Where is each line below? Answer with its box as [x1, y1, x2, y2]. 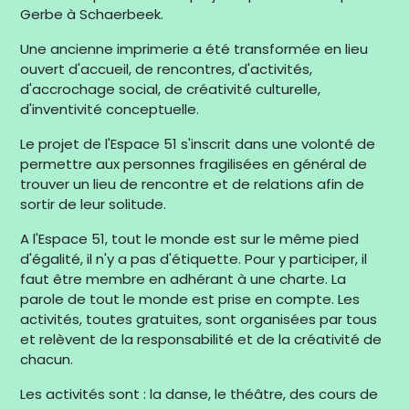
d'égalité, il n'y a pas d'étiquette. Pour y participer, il [20, 249, 368, 268]
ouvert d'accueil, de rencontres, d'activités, [20, 59, 313, 79]
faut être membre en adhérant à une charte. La [20, 269, 347, 288]
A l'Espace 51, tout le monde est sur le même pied [20, 229, 360, 248]
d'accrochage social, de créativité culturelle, [20, 79, 321, 99]
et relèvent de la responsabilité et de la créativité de [20, 330, 383, 349]
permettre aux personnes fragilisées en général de [20, 154, 368, 173]
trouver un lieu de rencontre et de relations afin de [20, 174, 365, 194]
